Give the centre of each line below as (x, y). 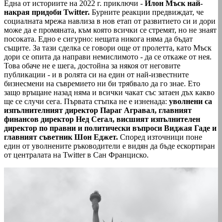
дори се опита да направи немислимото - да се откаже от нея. (108, 56)
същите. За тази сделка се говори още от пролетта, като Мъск (108, 48)
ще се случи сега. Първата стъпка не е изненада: (86, 101)
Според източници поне (160, 137)
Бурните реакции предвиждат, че (147, 12)
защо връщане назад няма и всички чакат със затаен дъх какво (109, 92)
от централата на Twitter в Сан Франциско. (77, 155)
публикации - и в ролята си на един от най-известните (96, 74)
